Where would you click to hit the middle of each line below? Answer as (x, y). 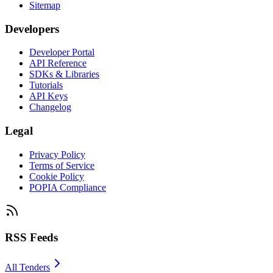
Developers (32, 29)
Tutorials (46, 85)
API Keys (48, 96)
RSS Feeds (31, 238)
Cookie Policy (57, 176)
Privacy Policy (57, 154)
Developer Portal (62, 52)
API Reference (58, 63)
